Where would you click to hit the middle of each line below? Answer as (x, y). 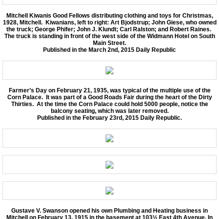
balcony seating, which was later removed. (109, 111)
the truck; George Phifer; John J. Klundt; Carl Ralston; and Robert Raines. (109, 30)
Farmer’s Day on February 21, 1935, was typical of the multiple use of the (109, 91)
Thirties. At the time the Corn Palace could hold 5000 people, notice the (109, 104)
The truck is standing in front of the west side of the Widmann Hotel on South (109, 36)
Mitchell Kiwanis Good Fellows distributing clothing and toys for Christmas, (109, 16)
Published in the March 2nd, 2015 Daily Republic (109, 50)
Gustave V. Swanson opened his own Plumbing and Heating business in (109, 211)
